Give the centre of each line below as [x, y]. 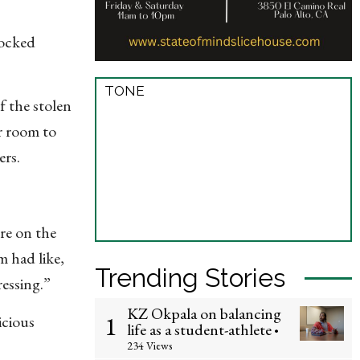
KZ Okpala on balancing [204, 313]
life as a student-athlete [199, 329]
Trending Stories [190, 278]
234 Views [149, 346]
